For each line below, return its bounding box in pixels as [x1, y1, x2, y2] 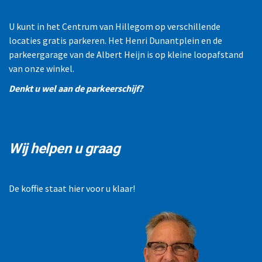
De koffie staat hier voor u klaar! [9, 182, 137, 195]
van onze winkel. [9, 62, 74, 74]
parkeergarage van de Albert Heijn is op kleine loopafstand [9, 48, 243, 60]
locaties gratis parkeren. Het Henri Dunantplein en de [9, 34, 222, 46]
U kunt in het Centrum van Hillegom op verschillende [9, 20, 220, 32]
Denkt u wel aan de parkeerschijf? [9, 82, 143, 95]
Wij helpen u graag [9, 140, 120, 157]
